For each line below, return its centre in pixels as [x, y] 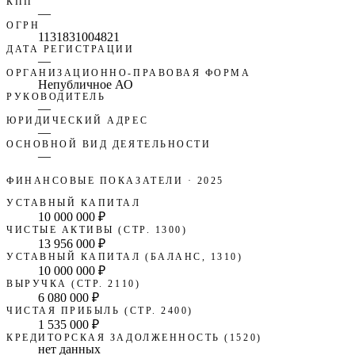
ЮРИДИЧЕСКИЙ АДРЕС [78, 120]
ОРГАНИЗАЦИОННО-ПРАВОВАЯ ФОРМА [129, 73]
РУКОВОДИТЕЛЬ [56, 96]
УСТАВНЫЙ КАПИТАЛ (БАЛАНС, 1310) [125, 256]
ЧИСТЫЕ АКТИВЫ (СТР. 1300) [97, 229]
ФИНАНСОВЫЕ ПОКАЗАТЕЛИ [95, 180]
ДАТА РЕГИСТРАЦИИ [71, 49]
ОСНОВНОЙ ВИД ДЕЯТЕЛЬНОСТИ [109, 144]
